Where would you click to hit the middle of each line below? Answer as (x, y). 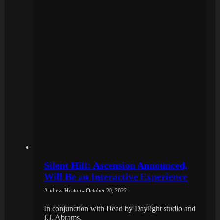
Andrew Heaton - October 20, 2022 (85, 190)
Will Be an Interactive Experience (115, 176)
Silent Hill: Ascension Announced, (115, 165)
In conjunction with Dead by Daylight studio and (120, 208)
